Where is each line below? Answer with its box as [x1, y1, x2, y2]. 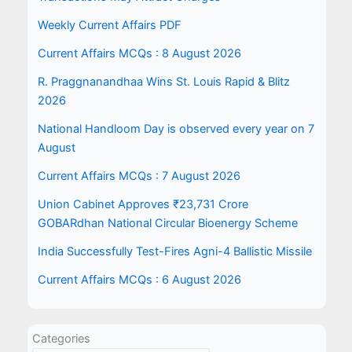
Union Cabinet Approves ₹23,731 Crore [37, 197, 248, 211]
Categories [32, 332, 91, 346]
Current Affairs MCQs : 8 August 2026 [37, 46, 241, 60]
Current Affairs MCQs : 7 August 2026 [37, 169, 240, 183]
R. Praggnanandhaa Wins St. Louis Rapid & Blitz [37, 75, 290, 89]
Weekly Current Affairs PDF [37, 18, 181, 32]
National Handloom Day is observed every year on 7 [37, 122, 314, 136]
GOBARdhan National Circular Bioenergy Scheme [37, 216, 298, 230]
